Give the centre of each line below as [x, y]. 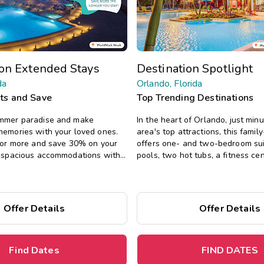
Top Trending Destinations [195, 98]
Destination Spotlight [195, 68]
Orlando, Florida [170, 83]
